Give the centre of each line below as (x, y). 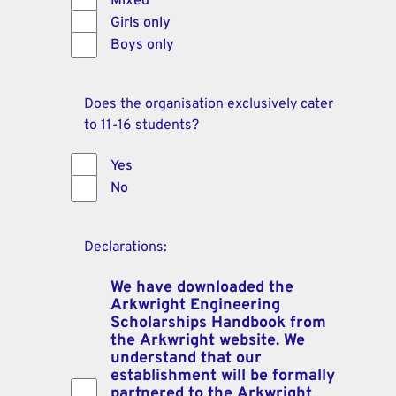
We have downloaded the (202, 287)
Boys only (142, 45)
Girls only (141, 23)
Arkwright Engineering (195, 305)
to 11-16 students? (141, 125)
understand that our (186, 358)
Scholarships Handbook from (218, 323)
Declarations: (126, 247)
